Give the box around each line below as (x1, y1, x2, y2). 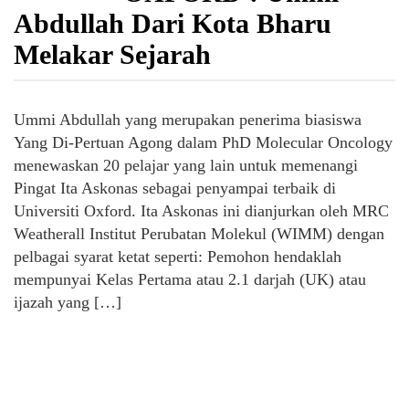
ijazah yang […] (14, 293, 121, 311)
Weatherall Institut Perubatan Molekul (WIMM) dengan (14, 225, 384, 243)
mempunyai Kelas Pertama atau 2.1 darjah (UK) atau (14, 270, 366, 288)
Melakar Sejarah (14, 39, 211, 69)
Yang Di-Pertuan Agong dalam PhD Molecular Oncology (14, 133, 393, 152)
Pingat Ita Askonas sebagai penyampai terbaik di (14, 179, 336, 197)
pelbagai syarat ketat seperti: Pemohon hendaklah (14, 247, 341, 266)
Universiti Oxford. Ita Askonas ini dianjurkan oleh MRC (14, 202, 389, 220)
